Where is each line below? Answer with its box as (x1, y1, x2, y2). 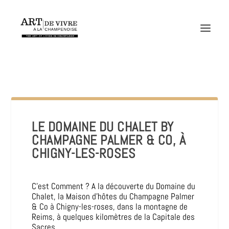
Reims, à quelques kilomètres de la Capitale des (32, 211, 195, 222)
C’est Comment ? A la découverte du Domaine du (32, 180, 196, 192)
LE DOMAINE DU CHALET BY (32, 119, 174, 135)
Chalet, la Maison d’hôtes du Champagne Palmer (32, 191, 195, 202)
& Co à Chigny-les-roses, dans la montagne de (32, 201, 188, 212)
